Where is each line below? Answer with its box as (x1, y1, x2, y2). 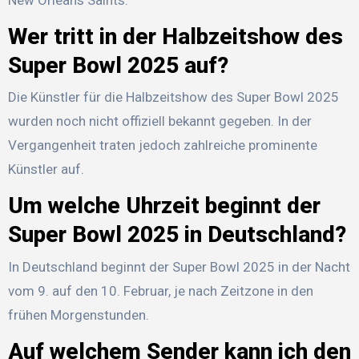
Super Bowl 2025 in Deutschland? (7, 221, 346, 248)
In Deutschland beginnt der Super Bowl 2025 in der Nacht (7, 258, 350, 275)
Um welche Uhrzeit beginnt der (7, 192, 321, 220)
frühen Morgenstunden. (7, 306, 149, 323)
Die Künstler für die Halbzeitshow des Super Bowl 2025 (7, 89, 339, 106)
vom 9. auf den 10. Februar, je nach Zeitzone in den (7, 282, 313, 299)
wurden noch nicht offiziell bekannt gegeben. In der (7, 113, 312, 130)
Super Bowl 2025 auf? (7, 51, 228, 79)
